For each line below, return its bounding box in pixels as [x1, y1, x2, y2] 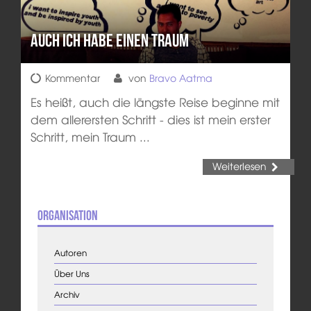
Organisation [37, 207, 98, 223]
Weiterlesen [212, 159, 267, 174]
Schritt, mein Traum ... [30, 127, 150, 145]
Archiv [53, 288, 80, 301]
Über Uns [53, 267, 90, 280]
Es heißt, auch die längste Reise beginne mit [30, 92, 280, 110]
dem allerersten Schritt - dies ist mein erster [30, 110, 271, 128]
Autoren [53, 246, 87, 259]
